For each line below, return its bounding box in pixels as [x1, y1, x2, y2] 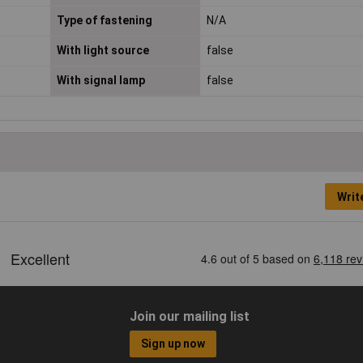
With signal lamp [56, 74, 145, 88]
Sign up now [141, 337, 206, 351]
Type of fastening [56, 14, 152, 28]
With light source [56, 44, 149, 58]
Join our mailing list [129, 308, 250, 324]
